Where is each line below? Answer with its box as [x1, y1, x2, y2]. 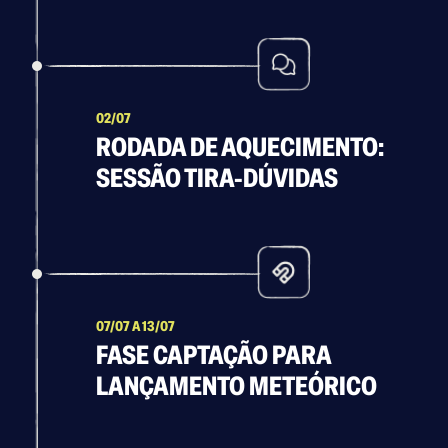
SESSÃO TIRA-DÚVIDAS [96, 161, 338, 196]
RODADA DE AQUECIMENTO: [96, 130, 384, 165]
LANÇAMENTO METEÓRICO [96, 369, 377, 404]
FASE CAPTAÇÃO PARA [96, 338, 331, 373]
